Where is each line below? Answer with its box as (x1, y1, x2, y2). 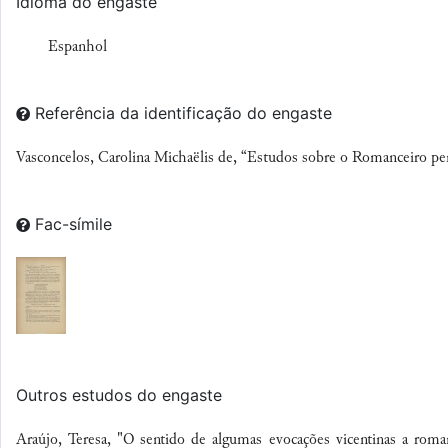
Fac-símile (35, 214, 117, 235)
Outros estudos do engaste (16, 385, 222, 406)
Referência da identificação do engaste (35, 103, 332, 124)
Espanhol (48, 38, 107, 55)
